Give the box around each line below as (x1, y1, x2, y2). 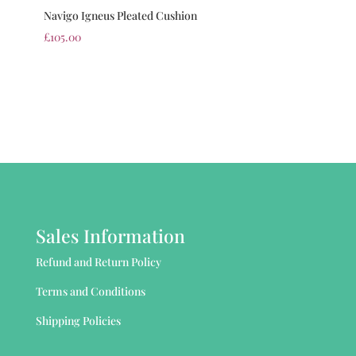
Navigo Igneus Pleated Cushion (43, 7, 197, 23)
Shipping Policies (35, 312, 121, 328)
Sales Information (35, 222, 185, 248)
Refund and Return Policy (35, 253, 161, 269)
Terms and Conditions (35, 283, 145, 299)
